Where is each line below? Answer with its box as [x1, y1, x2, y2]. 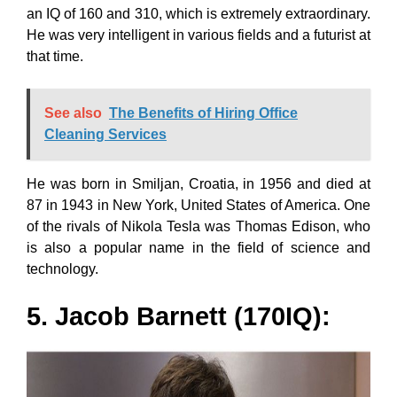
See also [44, 105, 102, 121]
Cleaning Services [44, 126, 167, 142]
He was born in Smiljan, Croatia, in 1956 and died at [27, 175, 370, 191]
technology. [27, 261, 98, 276]
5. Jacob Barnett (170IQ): [27, 301, 331, 331]
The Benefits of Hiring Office [109, 105, 298, 121]
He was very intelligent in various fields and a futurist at [27, 27, 370, 43]
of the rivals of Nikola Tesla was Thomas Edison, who [27, 218, 370, 234]
